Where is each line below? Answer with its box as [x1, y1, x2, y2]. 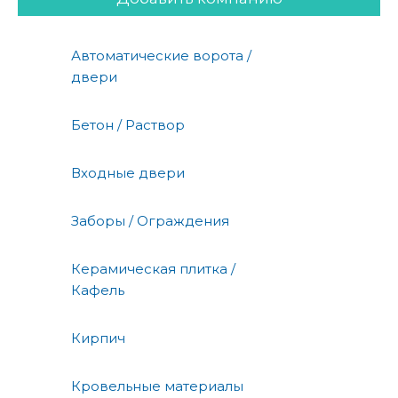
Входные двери [71, 163, 185, 181]
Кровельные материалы [71, 377, 243, 394]
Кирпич [71, 329, 125, 346]
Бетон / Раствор [71, 115, 185, 133]
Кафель [71, 281, 124, 298]
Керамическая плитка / [71, 259, 235, 277]
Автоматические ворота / [71, 46, 251, 64]
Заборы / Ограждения [71, 211, 229, 229]
